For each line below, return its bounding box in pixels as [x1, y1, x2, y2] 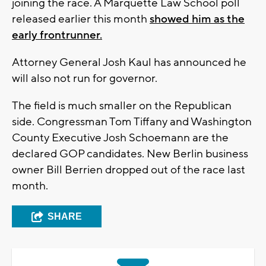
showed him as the [150, 12, 245, 27]
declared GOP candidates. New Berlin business [12, 147, 248, 161]
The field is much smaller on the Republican [12, 99, 232, 113]
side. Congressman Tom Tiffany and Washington [12, 115, 252, 129]
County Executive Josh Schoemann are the [12, 131, 229, 145]
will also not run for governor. [12, 71, 157, 86]
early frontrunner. [12, 28, 102, 43]
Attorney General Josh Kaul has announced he [12, 55, 246, 70]
